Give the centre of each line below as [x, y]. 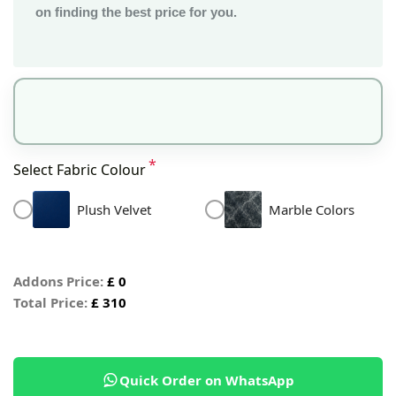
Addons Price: [58, 282]
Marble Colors [311, 210]
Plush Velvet [114, 210]
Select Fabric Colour [80, 170]
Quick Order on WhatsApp [206, 381]
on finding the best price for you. [136, 12]
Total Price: [50, 303]
